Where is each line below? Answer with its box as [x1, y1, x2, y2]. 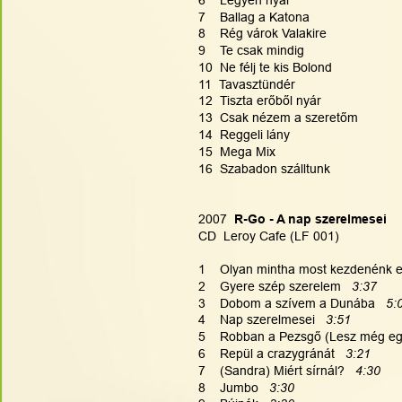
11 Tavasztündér [198, 76, 295, 92]
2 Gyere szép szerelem [198, 278, 352, 293]
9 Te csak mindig [198, 43, 304, 58]
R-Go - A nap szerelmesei [227, 211, 387, 226]
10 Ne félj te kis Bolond [198, 59, 332, 74]
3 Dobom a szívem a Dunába [198, 295, 386, 310]
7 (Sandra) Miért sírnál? [198, 363, 355, 378]
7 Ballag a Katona [198, 9, 310, 24]
